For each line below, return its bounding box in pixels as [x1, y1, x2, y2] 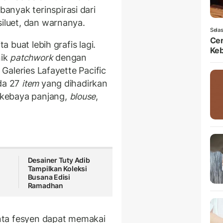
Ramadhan [27, 181, 63, 190]
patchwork [10, 52, 53, 63]
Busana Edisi [27, 173, 71, 182]
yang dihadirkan [39, 78, 108, 89]
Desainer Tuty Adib [27, 156, 90, 165]
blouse [69, 91, 96, 102]
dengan [53, 52, 87, 63]
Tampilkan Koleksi [27, 164, 88, 173]
